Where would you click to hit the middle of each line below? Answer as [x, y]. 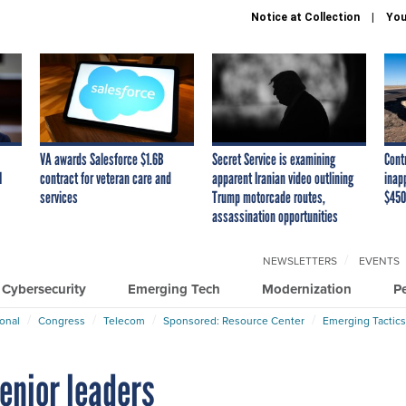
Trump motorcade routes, [269, 197]
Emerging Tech [174, 289]
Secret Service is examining [274, 159]
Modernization [307, 289]
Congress [62, 320]
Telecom [124, 320]
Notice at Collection [305, 17]
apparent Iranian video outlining [283, 178]
